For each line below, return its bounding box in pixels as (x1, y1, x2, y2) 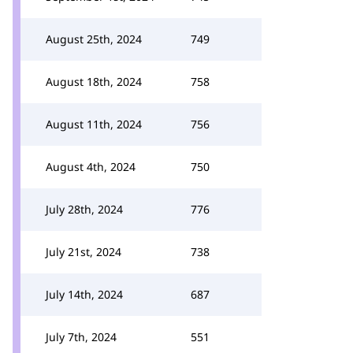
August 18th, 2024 (46, 74, 142, 89)
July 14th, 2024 (46, 287, 123, 302)
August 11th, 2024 (46, 117, 142, 132)
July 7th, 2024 (46, 329, 117, 344)
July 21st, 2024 (46, 244, 121, 259)
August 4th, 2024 (46, 159, 136, 174)
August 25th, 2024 (46, 32, 142, 46)
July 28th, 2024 (46, 202, 123, 217)
